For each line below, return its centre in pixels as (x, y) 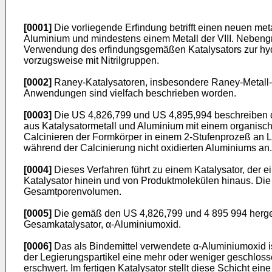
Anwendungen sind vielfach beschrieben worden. (130, 93)
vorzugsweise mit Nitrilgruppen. (91, 60)
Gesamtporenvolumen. (73, 192)
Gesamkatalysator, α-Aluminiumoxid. (102, 224)
